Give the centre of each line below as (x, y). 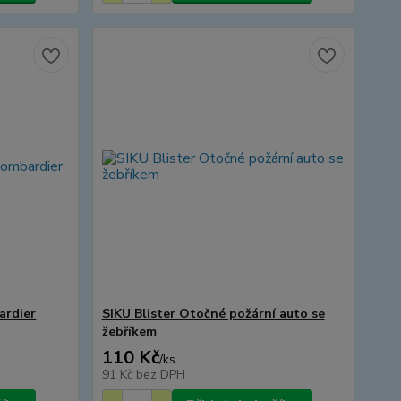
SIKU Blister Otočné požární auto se (213, 314)
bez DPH (160, 375)
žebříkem (129, 332)
